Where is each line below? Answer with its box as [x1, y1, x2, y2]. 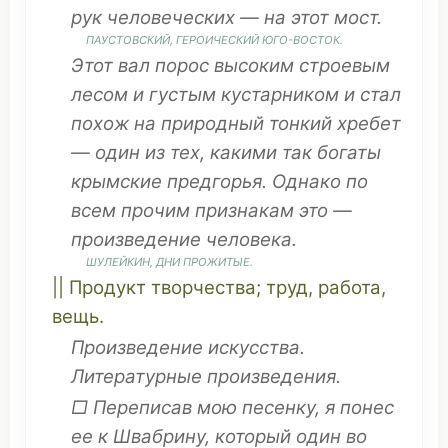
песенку [242, 396, 315, 419]
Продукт [69, 276, 146, 299]
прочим [121, 199, 190, 222]
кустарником [221, 83, 339, 106]
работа [318, 276, 381, 299]
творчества [151, 276, 256, 299]
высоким [214, 54, 294, 77]
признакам [195, 199, 294, 222]
